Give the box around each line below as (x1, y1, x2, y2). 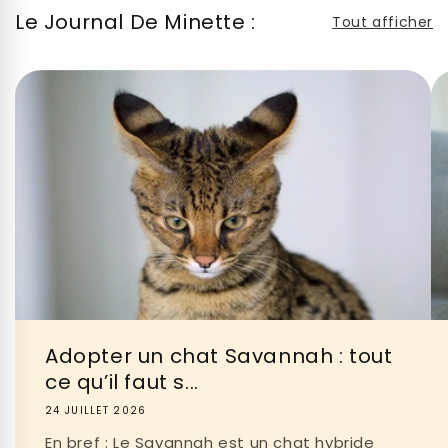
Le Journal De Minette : (15, 7, 256, 36)
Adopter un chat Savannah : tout (45, 342, 393, 371)
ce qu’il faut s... (45, 368, 199, 397)
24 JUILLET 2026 (45, 403, 147, 419)
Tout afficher (332, 11, 433, 32)
